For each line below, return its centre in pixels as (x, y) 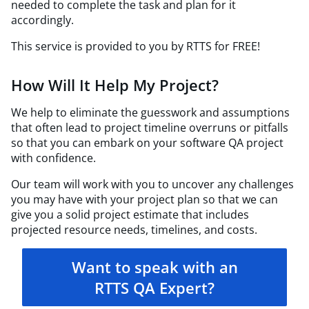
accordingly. (42, 20)
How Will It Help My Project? (115, 85)
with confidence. (53, 158)
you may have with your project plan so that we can (144, 199)
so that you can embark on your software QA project (147, 143)
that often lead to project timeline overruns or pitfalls (150, 128)
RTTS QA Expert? (154, 288)
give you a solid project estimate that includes (130, 215)
